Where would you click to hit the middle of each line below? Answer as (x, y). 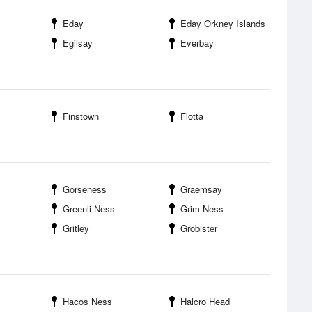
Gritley (76, 228)
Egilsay (78, 43)
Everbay (197, 43)
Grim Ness (202, 209)
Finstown (81, 116)
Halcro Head (205, 301)
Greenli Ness (89, 209)
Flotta (192, 116)
